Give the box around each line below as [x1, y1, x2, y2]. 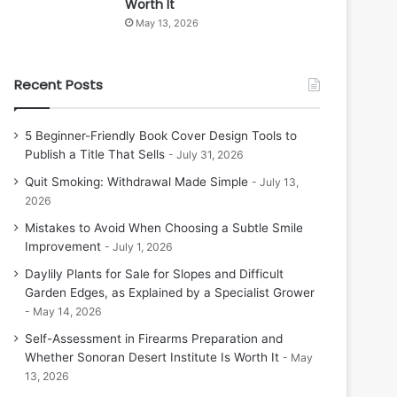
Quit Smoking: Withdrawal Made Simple [25, 175, 248, 189]
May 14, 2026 [33, 305, 102, 318]
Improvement [25, 239, 101, 253]
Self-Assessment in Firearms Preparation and [25, 331, 283, 346]
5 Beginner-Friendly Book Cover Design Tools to [25, 128, 297, 143]
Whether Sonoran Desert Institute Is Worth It [25, 350, 279, 364]
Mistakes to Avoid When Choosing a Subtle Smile [25, 221, 303, 235]
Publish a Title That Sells [25, 147, 165, 161]
